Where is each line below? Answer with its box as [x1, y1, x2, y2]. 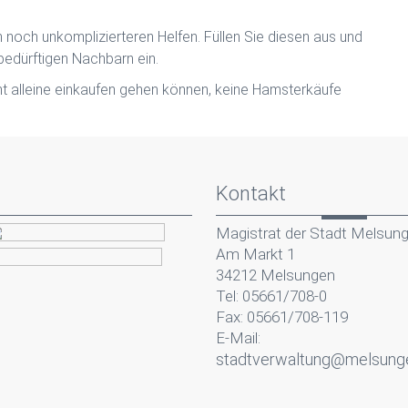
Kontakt [215, 182, 286, 205]
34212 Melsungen [215, 266, 335, 284]
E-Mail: [215, 329, 260, 347]
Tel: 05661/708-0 [215, 287, 327, 305]
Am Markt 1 [215, 245, 295, 263]
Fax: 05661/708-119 [215, 308, 348, 326]
